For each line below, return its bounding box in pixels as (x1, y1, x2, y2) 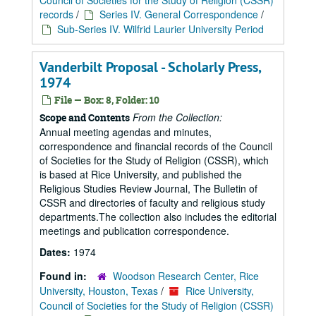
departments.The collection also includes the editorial (39, 209, 276, 224)
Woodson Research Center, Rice (113, 269, 259, 283)
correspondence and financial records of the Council (39, 139, 272, 153)
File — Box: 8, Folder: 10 (52, 93, 159, 107)
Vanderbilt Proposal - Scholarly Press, (39, 58, 261, 76)
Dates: (39, 245, 73, 259)
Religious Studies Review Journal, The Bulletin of (39, 181, 257, 195)
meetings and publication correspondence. (39, 224, 229, 238)
